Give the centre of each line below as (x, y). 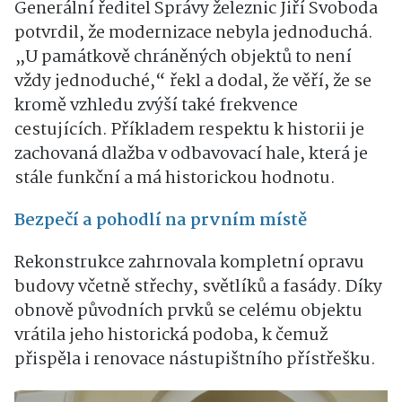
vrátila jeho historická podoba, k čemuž (171, 336)
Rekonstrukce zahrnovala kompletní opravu (189, 263)
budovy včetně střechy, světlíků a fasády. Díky (198, 288)
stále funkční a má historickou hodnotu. (175, 179)
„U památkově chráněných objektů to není (183, 58)
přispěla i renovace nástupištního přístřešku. (195, 360)
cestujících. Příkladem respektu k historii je (189, 131)
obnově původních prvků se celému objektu (188, 312)
